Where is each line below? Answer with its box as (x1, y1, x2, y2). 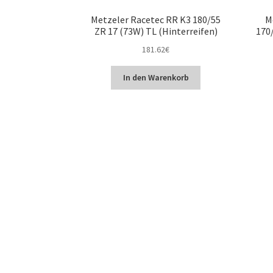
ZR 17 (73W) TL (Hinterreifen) (94, 25, 218, 38)
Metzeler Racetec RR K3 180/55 (91, 13, 221, 26)
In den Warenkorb (122, 72, 189, 83)
